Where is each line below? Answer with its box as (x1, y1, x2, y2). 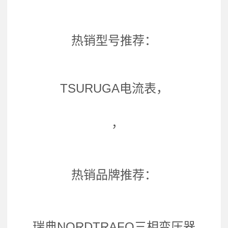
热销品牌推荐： (71, 168, 157, 182)
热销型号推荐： (71, 34, 157, 48)
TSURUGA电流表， (60, 81, 168, 96)
